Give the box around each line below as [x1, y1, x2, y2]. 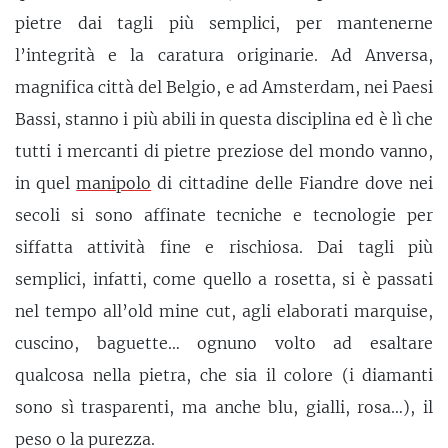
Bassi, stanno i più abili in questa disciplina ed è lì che [15, 108, 433, 129]
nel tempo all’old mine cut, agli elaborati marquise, [15, 300, 433, 321]
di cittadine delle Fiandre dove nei [151, 172, 433, 193]
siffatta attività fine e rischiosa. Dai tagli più [15, 236, 433, 257]
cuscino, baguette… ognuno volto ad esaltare [15, 332, 433, 353]
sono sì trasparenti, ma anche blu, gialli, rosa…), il [15, 396, 433, 417]
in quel [15, 172, 77, 193]
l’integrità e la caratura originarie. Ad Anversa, [15, 44, 433, 65]
